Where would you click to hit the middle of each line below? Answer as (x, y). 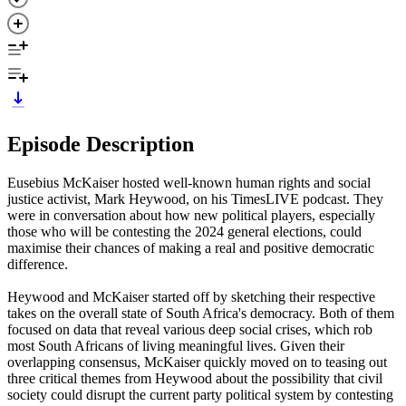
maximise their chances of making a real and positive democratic (191, 247)
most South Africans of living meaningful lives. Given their (176, 345)
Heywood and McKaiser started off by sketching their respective (191, 296)
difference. (38, 264)
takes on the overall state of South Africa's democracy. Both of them (201, 313)
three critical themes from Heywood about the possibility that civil (195, 378)
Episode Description (101, 144)
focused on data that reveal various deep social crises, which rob (190, 329)
